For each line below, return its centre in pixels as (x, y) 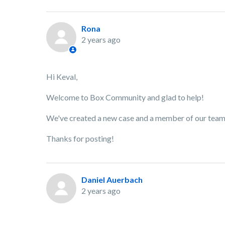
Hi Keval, (62, 77)
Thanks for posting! (80, 138)
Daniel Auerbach (112, 180)
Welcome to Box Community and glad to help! (126, 97)
